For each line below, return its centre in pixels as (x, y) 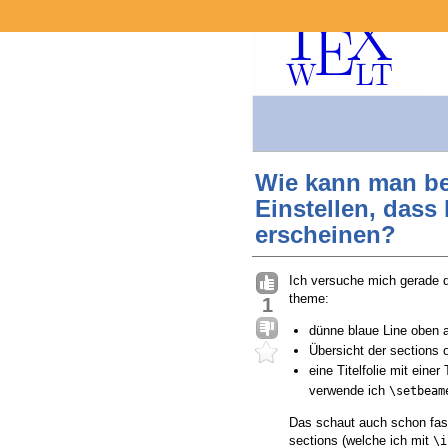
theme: (309, 299)
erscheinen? (325, 235)
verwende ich (349, 391)
